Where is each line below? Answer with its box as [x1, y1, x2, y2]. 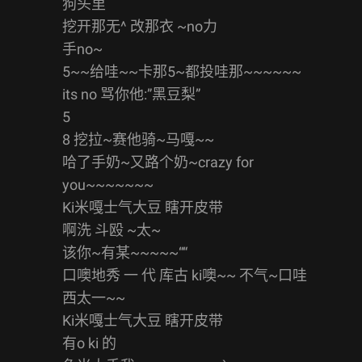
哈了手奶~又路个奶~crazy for [62, 153, 254, 170]
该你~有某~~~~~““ [62, 243, 187, 261]
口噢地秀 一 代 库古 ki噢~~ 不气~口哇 [62, 266, 307, 284]
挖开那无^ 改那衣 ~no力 [62, 17, 217, 35]
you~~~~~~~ [62, 175, 154, 193]
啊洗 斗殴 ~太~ [62, 221, 161, 238]
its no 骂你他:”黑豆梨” [62, 85, 200, 103]
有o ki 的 [62, 334, 116, 351]
